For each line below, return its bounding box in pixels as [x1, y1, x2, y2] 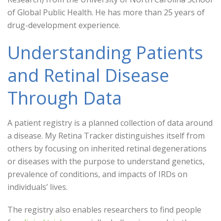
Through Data [7, 86, 122, 110]
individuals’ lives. [7, 182, 70, 192]
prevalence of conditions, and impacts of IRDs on [7, 169, 187, 180]
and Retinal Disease [7, 63, 169, 87]
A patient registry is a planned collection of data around [7, 117, 213, 128]
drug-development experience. [7, 20, 120, 31]
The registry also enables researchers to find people [7, 204, 201, 215]
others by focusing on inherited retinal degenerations [7, 143, 207, 154]
